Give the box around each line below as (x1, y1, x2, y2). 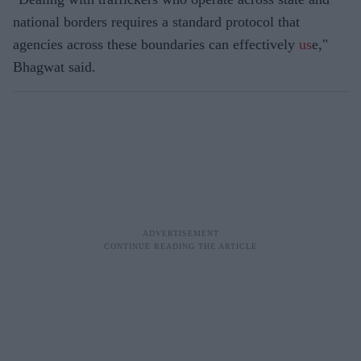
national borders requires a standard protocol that (13, 14, 300, 30)
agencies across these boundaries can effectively (13, 36, 295, 52)
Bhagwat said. (13, 59, 96, 75)
